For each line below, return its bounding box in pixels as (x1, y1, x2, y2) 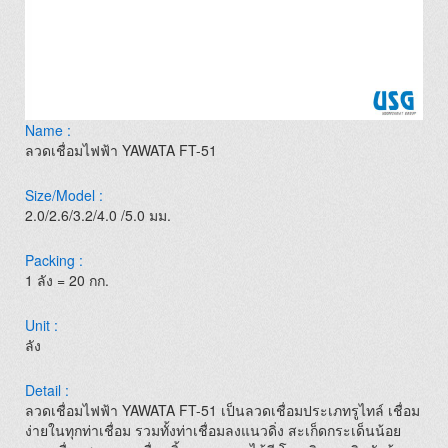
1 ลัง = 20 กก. (25, 270, 109, 290)
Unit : (25, 315, 58, 335)
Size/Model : (25, 185, 103, 205)
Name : (25, 120, 71, 140)
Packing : (25, 250, 83, 270)
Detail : (25, 380, 69, 400)
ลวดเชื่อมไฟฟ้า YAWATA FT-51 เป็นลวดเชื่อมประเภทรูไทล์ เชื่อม (25, 400, 420, 420)
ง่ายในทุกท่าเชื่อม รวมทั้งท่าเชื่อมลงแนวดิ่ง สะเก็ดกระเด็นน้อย (25, 420, 401, 440)
